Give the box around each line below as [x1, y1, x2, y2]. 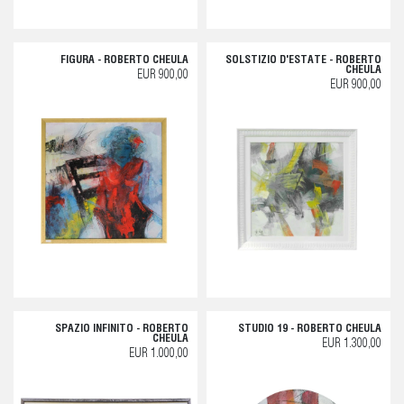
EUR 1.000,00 [129, 347, 188, 361]
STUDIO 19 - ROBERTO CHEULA [238, 323, 381, 335]
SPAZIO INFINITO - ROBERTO [55, 323, 188, 335]
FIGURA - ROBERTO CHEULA [60, 54, 188, 66]
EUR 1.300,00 [322, 337, 381, 351]
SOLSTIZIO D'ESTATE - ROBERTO [225, 54, 381, 66]
